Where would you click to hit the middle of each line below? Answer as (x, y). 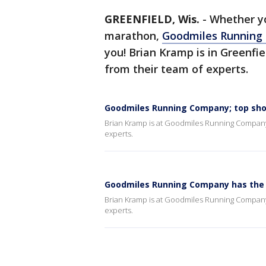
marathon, (133, 36)
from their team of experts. (176, 69)
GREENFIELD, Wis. (152, 19)
